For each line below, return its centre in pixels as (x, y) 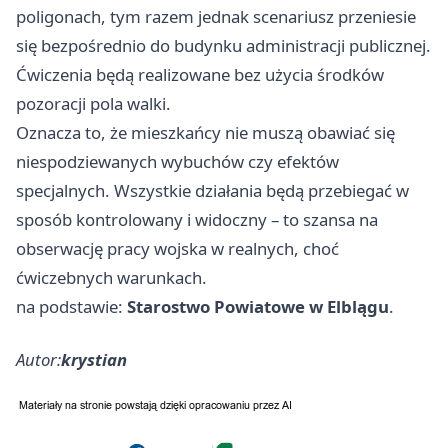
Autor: (38, 360)
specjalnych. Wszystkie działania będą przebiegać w (212, 191)
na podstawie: (71, 307)
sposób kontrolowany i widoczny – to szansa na (197, 220)
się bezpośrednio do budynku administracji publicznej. (223, 46)
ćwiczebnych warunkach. (111, 278)
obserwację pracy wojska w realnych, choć (177, 249)
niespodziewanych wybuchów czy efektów (177, 162)
